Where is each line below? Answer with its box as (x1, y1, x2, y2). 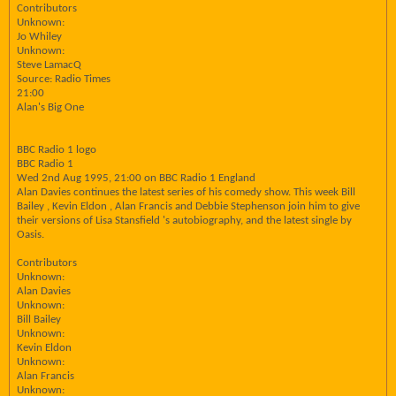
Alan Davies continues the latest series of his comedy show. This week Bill (17, 187, 355, 198)
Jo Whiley (17, 31, 62, 42)
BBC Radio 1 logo (17, 144, 96, 156)
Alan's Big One (17, 102, 84, 113)
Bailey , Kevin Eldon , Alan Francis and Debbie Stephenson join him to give (17, 201, 360, 212)
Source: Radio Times (17, 73, 110, 85)
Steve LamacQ (17, 59, 81, 71)
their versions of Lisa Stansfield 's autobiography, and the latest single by (17, 215, 352, 226)
